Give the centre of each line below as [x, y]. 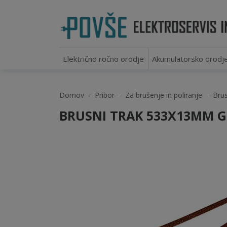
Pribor [105, 95]
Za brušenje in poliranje [164, 95]
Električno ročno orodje [104, 59]
